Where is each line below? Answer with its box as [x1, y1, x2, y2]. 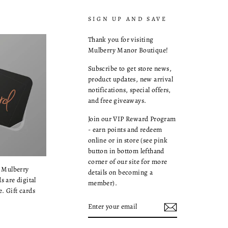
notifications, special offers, [88, 85, 171, 95]
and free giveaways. [88, 96, 147, 106]
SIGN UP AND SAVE [88, 15, 167, 23]
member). [88, 178, 117, 188]
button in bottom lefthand [88, 146, 164, 156]
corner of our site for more [88, 157, 167, 167]
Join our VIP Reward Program [88, 114, 176, 124]
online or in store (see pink [88, 135, 167, 146]
